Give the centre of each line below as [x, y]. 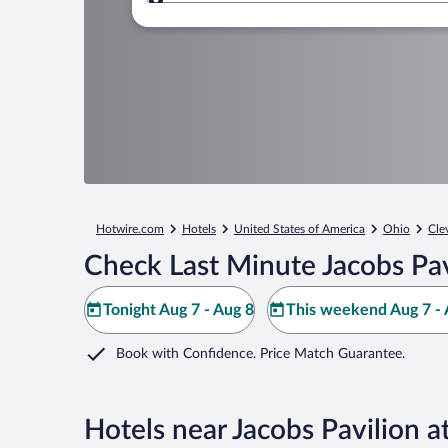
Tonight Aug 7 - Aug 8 [178, 310]
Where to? [225, 11]
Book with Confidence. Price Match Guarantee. [260, 354]
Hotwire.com [130, 229]
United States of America [299, 229]
